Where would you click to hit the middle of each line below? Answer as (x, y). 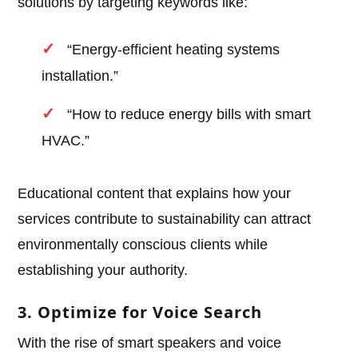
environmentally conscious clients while (143, 245)
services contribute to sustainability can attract (165, 219)
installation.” (80, 76)
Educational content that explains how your (155, 194)
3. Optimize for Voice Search (140, 312)
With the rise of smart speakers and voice (150, 343)
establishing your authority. (103, 270)
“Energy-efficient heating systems (174, 50)
